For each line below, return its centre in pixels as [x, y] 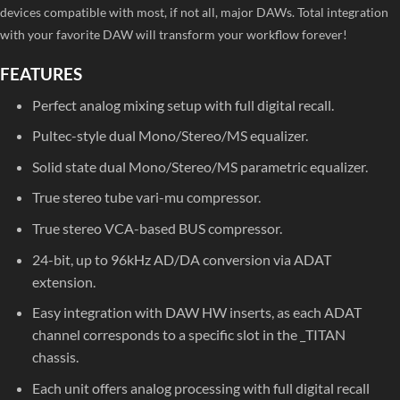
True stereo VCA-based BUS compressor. [157, 228]
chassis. [55, 357]
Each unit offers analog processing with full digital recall [200, 387]
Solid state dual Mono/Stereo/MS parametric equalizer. [200, 166]
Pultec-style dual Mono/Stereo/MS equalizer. [170, 136]
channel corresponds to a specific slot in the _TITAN [188, 335]
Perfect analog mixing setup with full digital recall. [183, 104]
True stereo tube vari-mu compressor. [146, 197]
